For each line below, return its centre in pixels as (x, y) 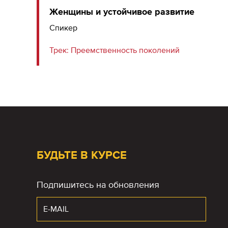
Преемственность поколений (124, 50)
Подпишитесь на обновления (98, 185)
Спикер (63, 28)
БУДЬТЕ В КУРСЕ (82, 155)
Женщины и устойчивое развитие (122, 12)
